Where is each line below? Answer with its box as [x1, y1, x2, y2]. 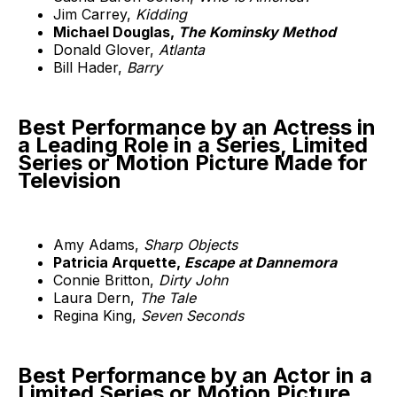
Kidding [136, 5, 187, 24]
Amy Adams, [53, 236, 144, 254]
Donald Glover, [53, 41, 159, 59]
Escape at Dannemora [184, 253, 337, 272]
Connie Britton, [53, 271, 159, 290]
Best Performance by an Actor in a [18, 362, 372, 389]
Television [18, 167, 121, 194]
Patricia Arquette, [53, 253, 184, 272]
